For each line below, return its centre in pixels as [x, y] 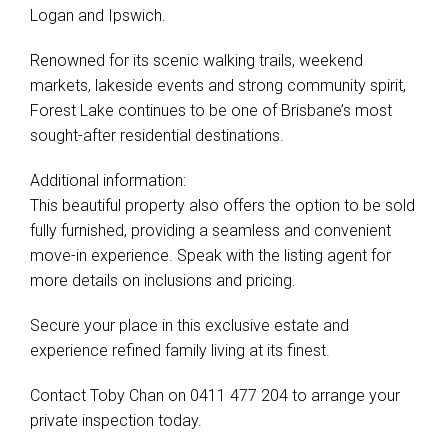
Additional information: [108, 180]
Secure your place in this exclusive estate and [189, 325]
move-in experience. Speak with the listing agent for [210, 255]
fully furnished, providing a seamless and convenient [210, 230]
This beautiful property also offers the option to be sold [222, 205]
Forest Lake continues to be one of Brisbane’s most [211, 110]
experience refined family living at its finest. [180, 350]
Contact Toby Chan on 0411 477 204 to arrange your [215, 395]
